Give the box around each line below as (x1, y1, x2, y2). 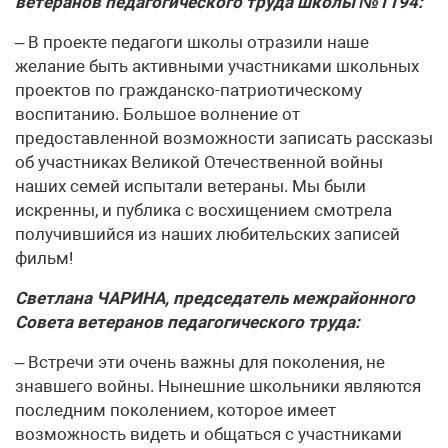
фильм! (15, 248, 73, 268)
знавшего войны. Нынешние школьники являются (15, 376, 421, 396)
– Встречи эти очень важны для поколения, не (15, 352, 385, 372)
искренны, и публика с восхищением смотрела (15, 200, 392, 220)
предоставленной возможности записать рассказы (15, 128, 433, 148)
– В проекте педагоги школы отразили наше (15, 32, 369, 52)
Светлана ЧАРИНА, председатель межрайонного (15, 288, 415, 308)
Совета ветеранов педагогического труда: (15, 312, 360, 332)
